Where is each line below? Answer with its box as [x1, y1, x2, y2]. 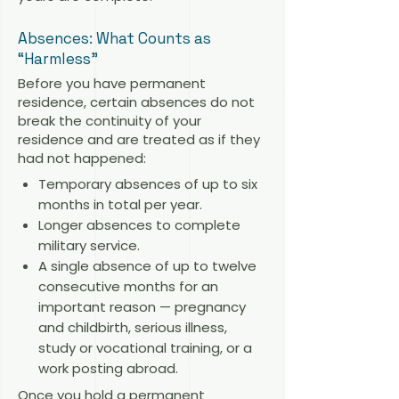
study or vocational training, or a [37, 338, 252, 358]
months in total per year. [37, 195, 202, 215]
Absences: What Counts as [18, 28, 211, 48]
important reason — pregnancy [37, 297, 246, 317]
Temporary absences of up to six [37, 175, 257, 194]
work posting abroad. [37, 359, 178, 379]
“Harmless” [18, 48, 98, 69]
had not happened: [18, 148, 146, 167]
